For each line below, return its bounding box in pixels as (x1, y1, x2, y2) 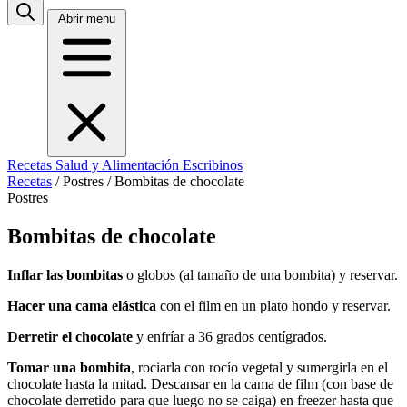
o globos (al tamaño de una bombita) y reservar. (123, 266, 398, 283)
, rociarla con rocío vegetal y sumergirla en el (131, 359, 388, 375)
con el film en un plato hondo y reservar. (156, 297, 391, 313)
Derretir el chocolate (7, 328, 133, 344)
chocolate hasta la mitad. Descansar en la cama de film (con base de (7, 375, 393, 392)
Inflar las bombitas (7, 266, 123, 283)
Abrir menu (58, 12, 115, 25)
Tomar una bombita (7, 359, 131, 375)
